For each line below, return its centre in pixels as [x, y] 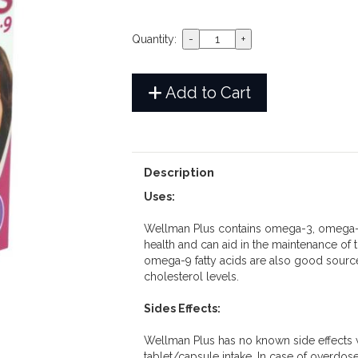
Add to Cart [206, 93]
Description [179, 173]
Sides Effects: [182, 309]
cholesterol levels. [191, 277]
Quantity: [155, 40]
